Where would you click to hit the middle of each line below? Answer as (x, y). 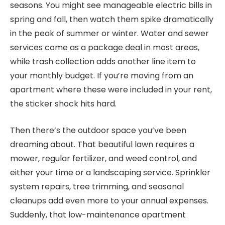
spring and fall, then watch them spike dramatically (112, 20)
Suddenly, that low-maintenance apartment (98, 214)
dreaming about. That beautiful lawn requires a (102, 144)
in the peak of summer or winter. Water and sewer (109, 34)
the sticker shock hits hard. (63, 104)
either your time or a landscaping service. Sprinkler (110, 172)
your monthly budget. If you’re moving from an (102, 76)
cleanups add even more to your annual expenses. (109, 200)
